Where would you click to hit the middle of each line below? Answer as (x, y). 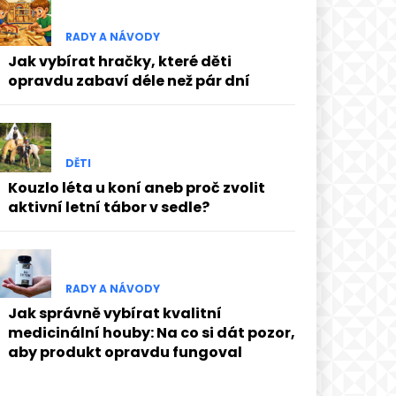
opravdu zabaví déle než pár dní (129, 81)
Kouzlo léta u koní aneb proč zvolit (136, 187)
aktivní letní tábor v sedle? (108, 207)
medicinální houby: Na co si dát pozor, (151, 332)
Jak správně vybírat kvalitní (114, 313)
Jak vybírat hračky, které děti (119, 62)
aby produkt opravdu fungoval (125, 352)
